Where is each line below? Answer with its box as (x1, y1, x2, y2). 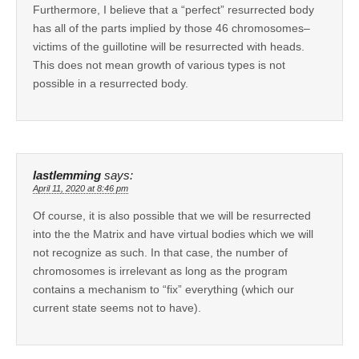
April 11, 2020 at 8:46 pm (33, 183, 128, 193)
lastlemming (33, 168, 101, 182)
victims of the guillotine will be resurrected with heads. (33, 39, 305, 53)
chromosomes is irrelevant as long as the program (33, 264, 288, 277)
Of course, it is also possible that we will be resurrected (33, 208, 311, 222)
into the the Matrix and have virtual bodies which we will (33, 227, 313, 240)
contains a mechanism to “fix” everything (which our (33, 282, 294, 296)
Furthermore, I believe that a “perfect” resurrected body (33, 2, 314, 16)
